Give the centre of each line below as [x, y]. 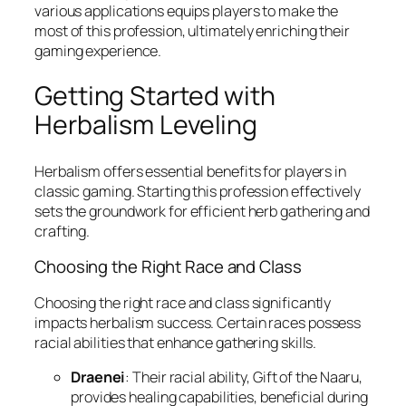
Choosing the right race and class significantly [183, 302]
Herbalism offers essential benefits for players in [190, 171]
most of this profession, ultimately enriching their [192, 30]
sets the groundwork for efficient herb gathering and [202, 211]
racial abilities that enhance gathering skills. [176, 342]
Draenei [98, 377]
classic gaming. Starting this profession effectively [198, 191]
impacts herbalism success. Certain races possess [198, 322]
